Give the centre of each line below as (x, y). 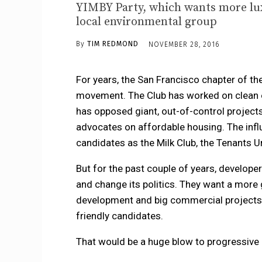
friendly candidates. (119, 216)
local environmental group (146, 22)
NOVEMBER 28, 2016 (184, 44)
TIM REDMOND (113, 44)
